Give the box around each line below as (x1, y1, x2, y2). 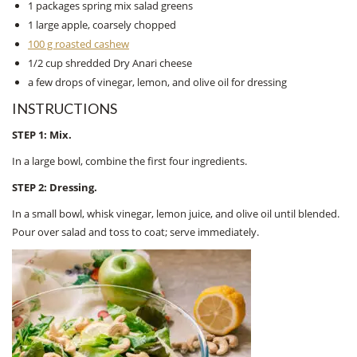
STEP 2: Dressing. (12, 179, 97, 194)
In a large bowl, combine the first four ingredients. (12, 153, 247, 168)
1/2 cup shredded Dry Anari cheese (28, 55, 192, 70)
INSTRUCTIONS (12, 99, 117, 117)
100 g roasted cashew (28, 36, 129, 51)
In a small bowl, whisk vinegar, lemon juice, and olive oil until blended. (12, 206, 339, 221)
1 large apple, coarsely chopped (28, 17, 176, 32)
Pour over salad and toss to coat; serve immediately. (12, 224, 259, 239)
